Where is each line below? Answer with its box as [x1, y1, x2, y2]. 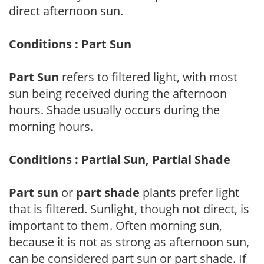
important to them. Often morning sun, [9, 217, 222, 233]
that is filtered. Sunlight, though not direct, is [9, 200, 249, 217]
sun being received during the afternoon [9, 85, 227, 101]
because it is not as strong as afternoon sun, [9, 233, 249, 250]
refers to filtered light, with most [59, 68, 237, 85]
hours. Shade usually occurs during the [9, 101, 220, 118]
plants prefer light [140, 184, 239, 200]
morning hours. [9, 118, 93, 134]
